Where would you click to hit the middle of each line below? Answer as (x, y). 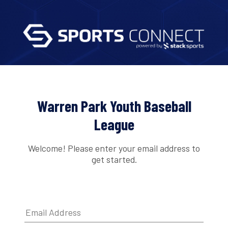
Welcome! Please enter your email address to (114, 148)
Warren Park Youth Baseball (114, 106)
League (114, 124)
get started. (114, 159)
